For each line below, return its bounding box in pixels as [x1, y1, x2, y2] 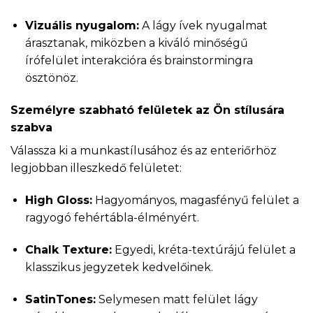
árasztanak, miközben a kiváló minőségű [24, 36, 248, 50]
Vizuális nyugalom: [24, 19, 139, 33]
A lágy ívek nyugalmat [138, 19, 268, 33]
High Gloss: [24, 193, 92, 207]
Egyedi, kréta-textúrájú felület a [111, 242, 296, 256]
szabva [10, 121, 52, 135]
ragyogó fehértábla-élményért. [24, 210, 199, 224]
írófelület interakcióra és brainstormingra [24, 54, 253, 68]
